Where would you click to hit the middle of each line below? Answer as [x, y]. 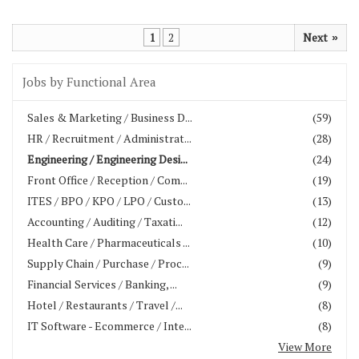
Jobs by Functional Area [89, 82]
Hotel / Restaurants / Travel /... [105, 305]
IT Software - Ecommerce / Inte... [109, 326]
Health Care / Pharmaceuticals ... [109, 243]
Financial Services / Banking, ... [102, 284]
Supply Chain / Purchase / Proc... [108, 264]
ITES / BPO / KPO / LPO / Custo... [109, 201]
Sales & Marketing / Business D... [110, 118]
